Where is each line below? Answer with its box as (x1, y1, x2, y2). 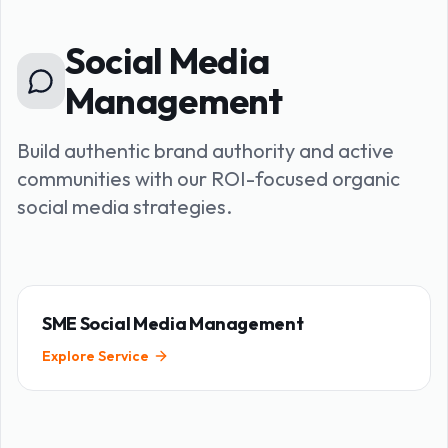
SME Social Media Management (42, 312, 304, 335)
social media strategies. (17, 194, 232, 219)
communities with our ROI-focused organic (17, 166, 400, 191)
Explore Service (42, 347, 149, 365)
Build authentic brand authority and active (17, 138, 394, 163)
